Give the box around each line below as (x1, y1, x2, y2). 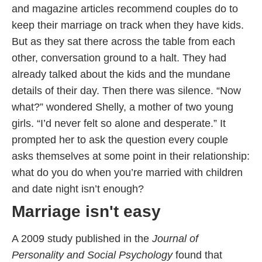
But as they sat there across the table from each (12, 36, 235, 48)
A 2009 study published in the (12, 233, 152, 245)
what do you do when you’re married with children (12, 167, 243, 179)
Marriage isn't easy (12, 202, 161, 221)
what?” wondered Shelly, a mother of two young (12, 101, 233, 113)
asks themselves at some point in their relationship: (12, 150, 250, 163)
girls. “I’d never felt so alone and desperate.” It (12, 118, 226, 130)
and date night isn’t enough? (12, 183, 147, 195)
